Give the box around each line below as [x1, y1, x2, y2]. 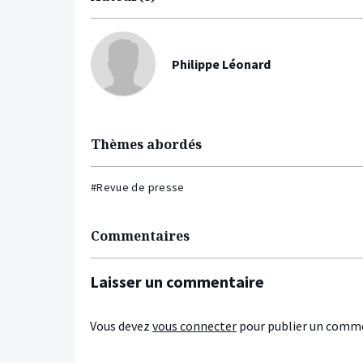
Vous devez [90, 318, 152, 335]
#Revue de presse [91, 180, 185, 195]
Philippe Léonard [172, 56, 271, 73]
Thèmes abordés [91, 135, 202, 154]
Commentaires [91, 227, 190, 246]
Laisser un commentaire [90, 271, 264, 293]
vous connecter [152, 318, 237, 335]
